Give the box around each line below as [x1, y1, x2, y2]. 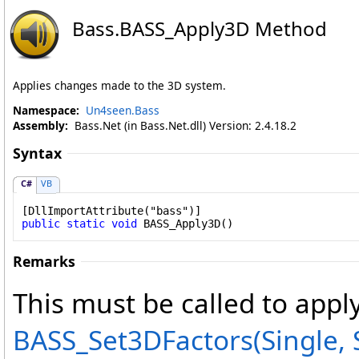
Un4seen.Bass [86, 103, 159, 118]
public [22, 216, 60, 230]
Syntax [13, 143, 62, 163]
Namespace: [13, 103, 79, 118]
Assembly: [13, 118, 68, 133]
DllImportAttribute [28, 204, 143, 217]
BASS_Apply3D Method [119, 15, 327, 42]
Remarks [13, 252, 75, 272]
